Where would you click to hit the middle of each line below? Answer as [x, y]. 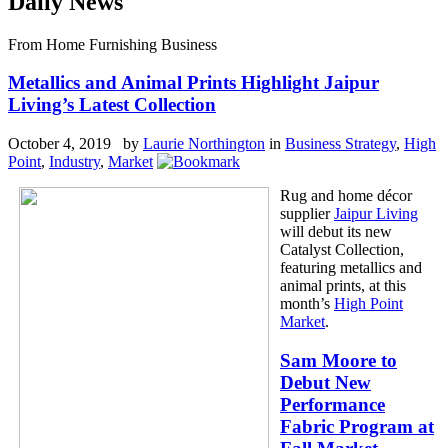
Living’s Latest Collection [112, 105]
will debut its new [336, 232]
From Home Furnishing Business [112, 44]
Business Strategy [340, 144]
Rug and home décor [346, 196]
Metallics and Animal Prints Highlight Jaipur [193, 83]
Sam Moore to [338, 360]
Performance [332, 404]
